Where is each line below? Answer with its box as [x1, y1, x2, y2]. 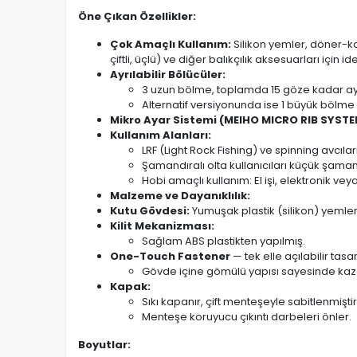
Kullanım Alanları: [110, 127, 211, 143]
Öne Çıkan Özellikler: [78, 8, 196, 24]
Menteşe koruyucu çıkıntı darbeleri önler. [142, 308, 351, 324]
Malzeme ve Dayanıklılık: [110, 187, 250, 203]
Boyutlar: [78, 336, 131, 352]
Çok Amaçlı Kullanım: [110, 36, 231, 52]
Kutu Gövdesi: [110, 202, 190, 218]
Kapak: [110, 278, 151, 294]
